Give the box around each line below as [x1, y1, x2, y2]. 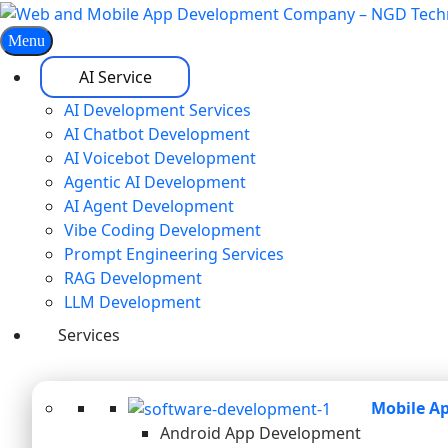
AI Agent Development [64, 194, 234, 217]
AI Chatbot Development [64, 122, 250, 145]
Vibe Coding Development [64, 218, 261, 241]
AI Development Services [64, 98, 251, 121]
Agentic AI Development [64, 170, 246, 193]
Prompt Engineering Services [64, 242, 284, 265]
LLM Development [64, 290, 201, 313]
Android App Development [160, 422, 361, 445]
